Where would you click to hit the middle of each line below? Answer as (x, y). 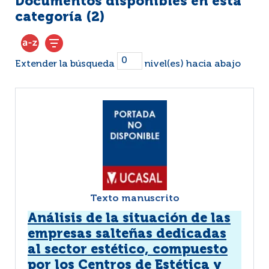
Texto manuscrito (134, 199)
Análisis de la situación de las (129, 219)
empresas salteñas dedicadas (127, 234)
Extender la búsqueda (66, 64)
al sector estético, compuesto (128, 250)
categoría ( (53, 17)
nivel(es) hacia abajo (192, 64)
